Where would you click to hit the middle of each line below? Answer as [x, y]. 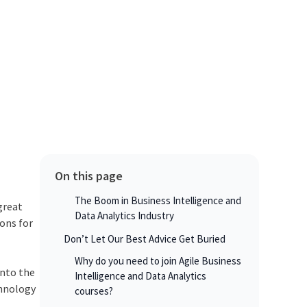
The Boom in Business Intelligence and [158, 201]
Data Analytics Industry [124, 216]
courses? [94, 291]
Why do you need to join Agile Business [158, 261]
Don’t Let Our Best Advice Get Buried [144, 239]
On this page [88, 176]
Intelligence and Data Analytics [140, 276]
